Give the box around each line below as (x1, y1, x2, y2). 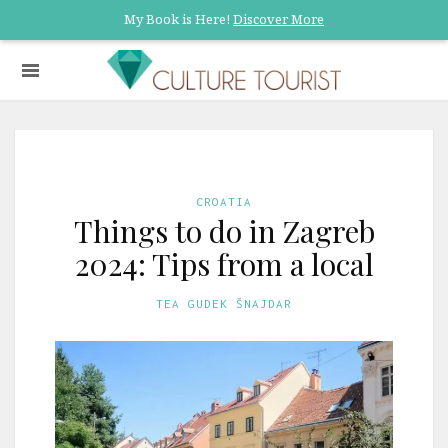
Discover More (233, 10, 324, 28)
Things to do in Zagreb (73, 211, 375, 251)
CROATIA (196, 195, 252, 208)
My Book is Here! (124, 10, 233, 28)
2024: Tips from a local (74, 244, 374, 284)
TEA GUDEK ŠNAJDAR (156, 297, 292, 310)
